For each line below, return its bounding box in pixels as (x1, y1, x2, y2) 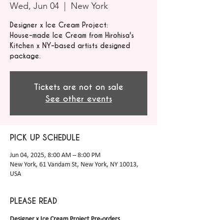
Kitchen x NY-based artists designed (10, 41, 130, 50)
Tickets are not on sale (34, 82, 123, 92)
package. (10, 52, 41, 60)
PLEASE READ (10, 196, 57, 206)
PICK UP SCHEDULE (10, 133, 80, 143)
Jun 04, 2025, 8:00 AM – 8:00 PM (10, 152, 101, 159)
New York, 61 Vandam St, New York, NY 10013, (10, 161, 138, 168)
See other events (45, 94, 112, 104)
